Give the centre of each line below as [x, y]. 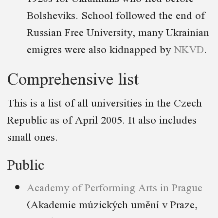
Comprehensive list [73, 78]
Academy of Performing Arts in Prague [115, 187]
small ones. [33, 137]
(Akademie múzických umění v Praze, [112, 204]
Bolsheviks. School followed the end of [116, 15]
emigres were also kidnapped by [100, 49]
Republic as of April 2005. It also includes [102, 120]
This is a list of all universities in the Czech [105, 103]
